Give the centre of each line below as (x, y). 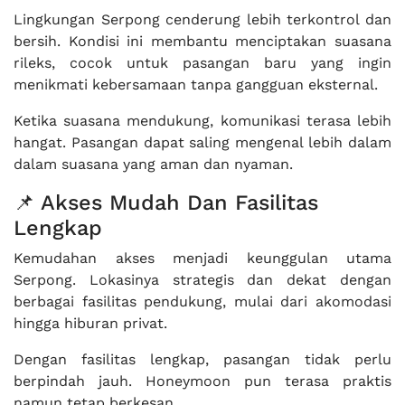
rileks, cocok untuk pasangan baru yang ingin (202, 63)
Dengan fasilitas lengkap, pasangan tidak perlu (202, 359)
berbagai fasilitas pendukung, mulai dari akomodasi (202, 301)
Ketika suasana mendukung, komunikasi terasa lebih (202, 121)
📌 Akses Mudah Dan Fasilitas (166, 202)
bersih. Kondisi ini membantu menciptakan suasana (202, 41)
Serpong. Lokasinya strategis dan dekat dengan (202, 280)
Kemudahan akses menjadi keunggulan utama (202, 258)
